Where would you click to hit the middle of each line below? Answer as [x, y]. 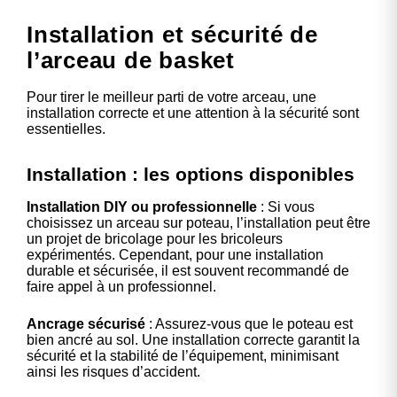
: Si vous [286, 206]
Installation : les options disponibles [191, 174]
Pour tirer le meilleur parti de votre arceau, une [171, 97]
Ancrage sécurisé [86, 323]
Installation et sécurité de [172, 34]
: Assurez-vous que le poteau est [249, 323]
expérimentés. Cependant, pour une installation [175, 254]
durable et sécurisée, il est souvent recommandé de [188, 270]
